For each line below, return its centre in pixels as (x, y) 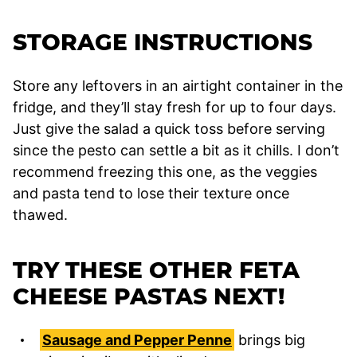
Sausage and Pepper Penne (137, 339)
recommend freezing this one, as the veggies (165, 171)
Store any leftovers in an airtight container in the (178, 85)
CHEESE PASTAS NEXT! (149, 296)
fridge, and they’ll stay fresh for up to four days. (175, 107)
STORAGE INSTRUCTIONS (163, 42)
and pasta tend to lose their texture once (151, 193)
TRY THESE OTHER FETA (156, 270)
